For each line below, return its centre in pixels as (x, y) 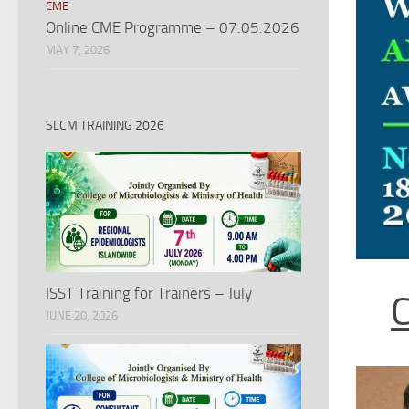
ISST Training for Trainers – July (149, 293)
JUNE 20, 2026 (82, 315)
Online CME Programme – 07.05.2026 (173, 27)
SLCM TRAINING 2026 (105, 125)
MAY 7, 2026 (78, 49)
